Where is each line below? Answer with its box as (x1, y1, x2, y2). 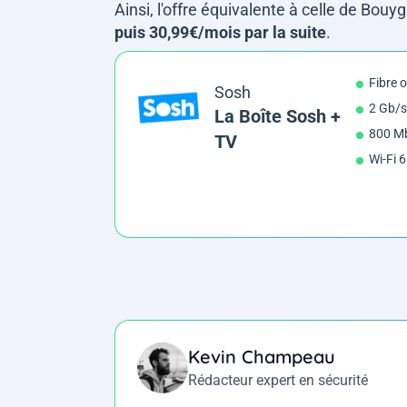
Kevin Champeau (188, 344, 335, 368)
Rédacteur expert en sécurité (188, 371, 368, 389)
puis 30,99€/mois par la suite (114, 22, 326, 42)
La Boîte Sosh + (213, 104, 341, 127)
